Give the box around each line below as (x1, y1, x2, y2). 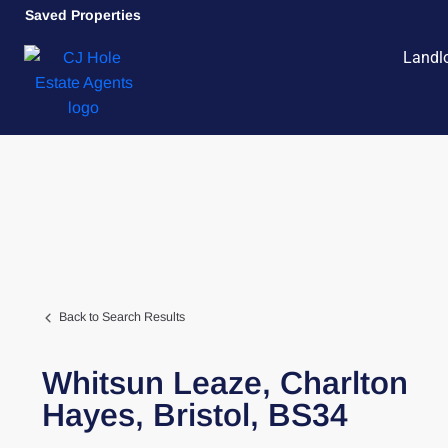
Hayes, (42, 397, 153, 433)
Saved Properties (25, 6, 145, 23)
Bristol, (153, 397, 268, 433)
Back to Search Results (59, 310, 185, 324)
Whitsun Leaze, (42, 365, 280, 401)
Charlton (280, 365, 408, 401)
